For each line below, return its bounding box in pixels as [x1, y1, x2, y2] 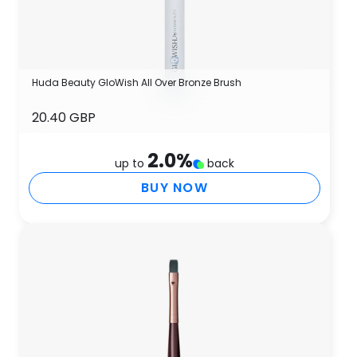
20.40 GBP [32, 108, 96, 127]
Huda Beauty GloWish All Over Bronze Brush [32, 76, 241, 89]
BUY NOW [141, 178, 208, 197]
